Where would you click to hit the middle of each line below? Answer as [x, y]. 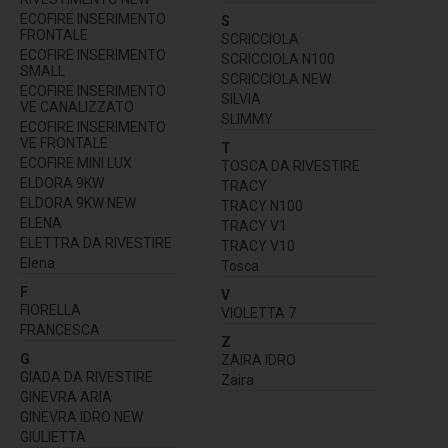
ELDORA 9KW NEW [78, 203]
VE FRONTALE [64, 143]
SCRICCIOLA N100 [278, 59]
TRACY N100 [262, 206]
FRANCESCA [60, 330]
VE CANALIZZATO [77, 107]
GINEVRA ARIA [66, 397]
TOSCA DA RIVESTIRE [290, 166]
